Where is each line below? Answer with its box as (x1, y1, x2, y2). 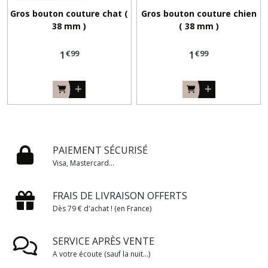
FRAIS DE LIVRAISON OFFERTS (53, 189, 187, 203)
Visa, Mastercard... (53, 158, 114, 169)
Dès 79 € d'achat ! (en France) (53, 203, 151, 214)
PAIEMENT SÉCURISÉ (53, 144, 148, 157)
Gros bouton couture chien (141, 8, 257, 20)
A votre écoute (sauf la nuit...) (53, 249, 150, 260)
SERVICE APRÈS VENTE (53, 234, 154, 248)
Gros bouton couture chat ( (10, 8, 129, 20)
